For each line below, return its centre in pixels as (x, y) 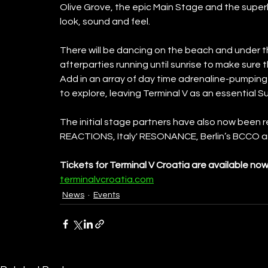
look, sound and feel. (106, 21)
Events (106, 195)
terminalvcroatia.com (107, 179)
